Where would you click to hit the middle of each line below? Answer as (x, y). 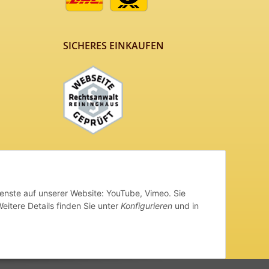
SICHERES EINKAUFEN (113, 46)
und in (186, 206)
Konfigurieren (147, 206)
